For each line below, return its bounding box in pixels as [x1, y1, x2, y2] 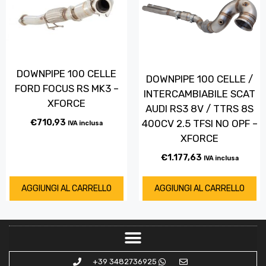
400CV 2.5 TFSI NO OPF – [141, 118, 258, 130]
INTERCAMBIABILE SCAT [144, 88, 255, 100]
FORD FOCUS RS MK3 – [14, 83, 119, 95]
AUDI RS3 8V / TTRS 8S [145, 103, 254, 115]
